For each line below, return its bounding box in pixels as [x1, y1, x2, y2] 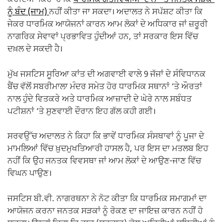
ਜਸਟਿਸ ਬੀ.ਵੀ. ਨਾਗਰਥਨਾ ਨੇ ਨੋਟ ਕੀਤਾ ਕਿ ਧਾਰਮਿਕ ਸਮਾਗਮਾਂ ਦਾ [7, 193, 207, 205]
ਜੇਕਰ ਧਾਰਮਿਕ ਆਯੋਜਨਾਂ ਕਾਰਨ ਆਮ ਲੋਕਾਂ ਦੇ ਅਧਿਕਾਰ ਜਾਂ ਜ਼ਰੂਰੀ [7, 19, 208, 31]
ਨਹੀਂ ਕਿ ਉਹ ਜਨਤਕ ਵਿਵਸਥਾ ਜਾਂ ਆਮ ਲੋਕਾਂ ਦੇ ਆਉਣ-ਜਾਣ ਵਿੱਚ [7, 156, 201, 167]
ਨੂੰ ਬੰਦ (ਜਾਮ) [7, 7, 47, 18]
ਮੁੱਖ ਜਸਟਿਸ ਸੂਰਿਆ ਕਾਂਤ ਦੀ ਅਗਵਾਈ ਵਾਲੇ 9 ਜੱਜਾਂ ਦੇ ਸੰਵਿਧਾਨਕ [7, 69, 206, 80]
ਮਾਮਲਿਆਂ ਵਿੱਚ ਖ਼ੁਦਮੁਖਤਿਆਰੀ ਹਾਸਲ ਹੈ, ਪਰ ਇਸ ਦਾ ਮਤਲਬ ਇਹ [7, 144, 208, 155]
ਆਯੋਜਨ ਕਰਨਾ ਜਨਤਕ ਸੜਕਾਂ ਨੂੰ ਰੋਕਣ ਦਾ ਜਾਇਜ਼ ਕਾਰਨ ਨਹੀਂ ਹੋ [7, 206, 203, 217]
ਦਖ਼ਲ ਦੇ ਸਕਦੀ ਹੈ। [7, 44, 62, 55]
